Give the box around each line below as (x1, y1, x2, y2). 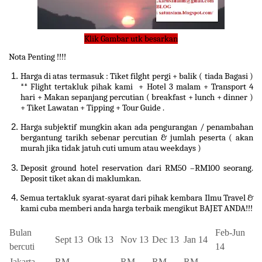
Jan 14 (184, 235, 208, 245)
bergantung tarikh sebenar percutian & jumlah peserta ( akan (20, 132, 253, 143)
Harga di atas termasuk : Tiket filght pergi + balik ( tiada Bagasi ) (20, 71, 253, 82)
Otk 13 (88, 235, 113, 245)
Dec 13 (152, 235, 179, 245)
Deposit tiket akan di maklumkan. (20, 173, 141, 184)
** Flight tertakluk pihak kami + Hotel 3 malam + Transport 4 (20, 81, 253, 92)
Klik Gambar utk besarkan (84, 33, 178, 44)
